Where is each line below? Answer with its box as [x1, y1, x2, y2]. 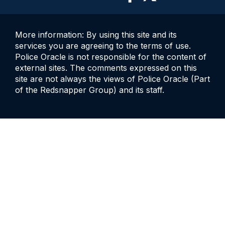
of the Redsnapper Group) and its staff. [15, 84, 164, 95]
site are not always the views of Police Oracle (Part [15, 73, 210, 84]
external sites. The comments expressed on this [15, 62, 197, 73]
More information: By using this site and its [15, 29, 177, 40]
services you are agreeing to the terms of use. [15, 40, 191, 51]
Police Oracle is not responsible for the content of [15, 51, 206, 62]
